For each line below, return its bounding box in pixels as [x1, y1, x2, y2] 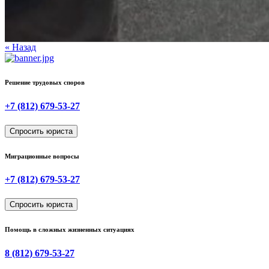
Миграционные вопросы [5, 152, 79, 160]
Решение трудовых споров [5, 79, 85, 86]
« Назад [5, 42, 36, 53]
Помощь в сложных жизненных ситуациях [5, 225, 134, 233]
